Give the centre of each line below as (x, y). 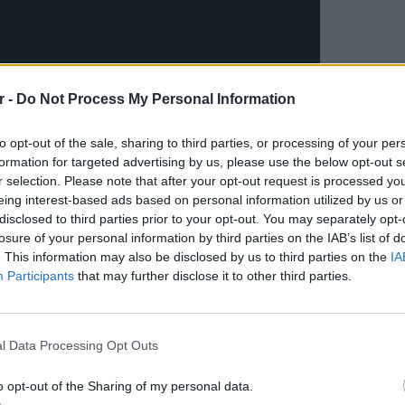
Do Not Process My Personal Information (156, 99)
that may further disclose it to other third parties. (213, 275)
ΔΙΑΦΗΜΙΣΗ (53, 308)
